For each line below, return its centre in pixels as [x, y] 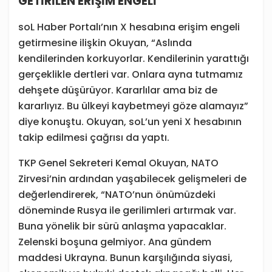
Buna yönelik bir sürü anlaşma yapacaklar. [122, 226]
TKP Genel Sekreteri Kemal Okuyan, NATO [118, 163]
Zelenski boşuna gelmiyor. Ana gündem [115, 242]
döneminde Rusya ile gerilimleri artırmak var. [127, 211]
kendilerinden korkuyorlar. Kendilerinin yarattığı [134, 59]
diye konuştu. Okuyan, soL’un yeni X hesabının [130, 122]
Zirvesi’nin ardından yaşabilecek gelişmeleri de [132, 179]
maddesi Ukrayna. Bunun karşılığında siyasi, [125, 258]
